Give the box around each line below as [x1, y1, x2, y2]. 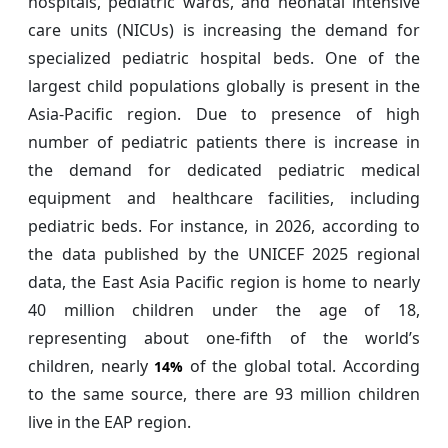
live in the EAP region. [28, 411, 191, 434]
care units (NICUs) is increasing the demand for [28, 19, 420, 42]
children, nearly [28, 355, 155, 378]
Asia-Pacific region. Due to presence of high [28, 103, 420, 126]
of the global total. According [183, 355, 421, 378]
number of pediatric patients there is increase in [28, 131, 420, 154]
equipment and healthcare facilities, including [28, 187, 420, 210]
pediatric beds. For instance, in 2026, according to [28, 215, 420, 238]
